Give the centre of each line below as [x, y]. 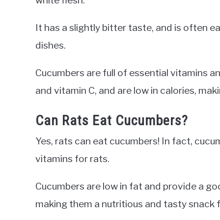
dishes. [51, 45]
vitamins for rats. [72, 159]
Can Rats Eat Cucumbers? [112, 121]
